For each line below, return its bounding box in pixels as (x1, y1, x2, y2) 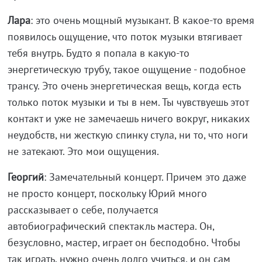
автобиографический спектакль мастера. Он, (7, 219, 214, 233)
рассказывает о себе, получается (7, 202, 158, 216)
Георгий (7, 170, 44, 184)
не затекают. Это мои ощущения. (7, 144, 159, 158)
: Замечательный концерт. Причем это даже (43, 170, 246, 184)
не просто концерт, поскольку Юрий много (7, 186, 207, 200)
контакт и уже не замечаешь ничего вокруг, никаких (7, 111, 250, 125)
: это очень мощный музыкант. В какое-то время (30, 13, 254, 27)
